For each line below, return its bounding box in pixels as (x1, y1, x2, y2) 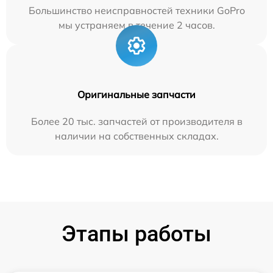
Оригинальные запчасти (77, 88, 196, 101)
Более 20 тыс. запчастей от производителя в (30, 115, 243, 127)
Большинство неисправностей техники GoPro (28, 4, 245, 16)
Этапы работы (62, 221, 211, 247)
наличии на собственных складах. (54, 129, 219, 142)
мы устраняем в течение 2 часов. (58, 18, 215, 31)
